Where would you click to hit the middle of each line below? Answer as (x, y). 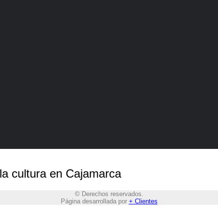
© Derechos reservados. (109, 194)
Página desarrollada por (95, 201)
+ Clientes (143, 201)
